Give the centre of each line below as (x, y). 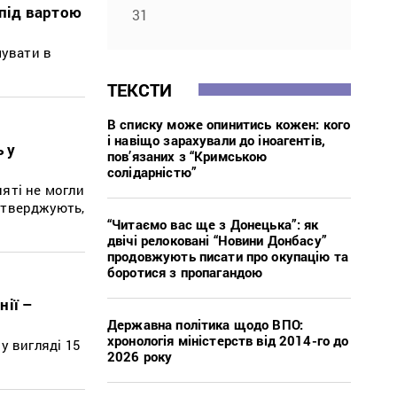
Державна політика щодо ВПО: (206, 324)
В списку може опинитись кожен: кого (229, 124)
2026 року (140, 356)
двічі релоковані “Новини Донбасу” (217, 240)
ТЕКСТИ (140, 89)
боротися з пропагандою (185, 272)
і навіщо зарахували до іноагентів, (217, 140)
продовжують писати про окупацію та (228, 256)
